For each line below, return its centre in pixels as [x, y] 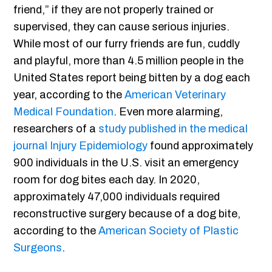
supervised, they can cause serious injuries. [122, 27]
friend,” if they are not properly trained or [114, 10]
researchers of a [56, 129]
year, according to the [69, 95]
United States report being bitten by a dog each [132, 78]
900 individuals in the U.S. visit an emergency [126, 163]
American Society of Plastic [169, 231]
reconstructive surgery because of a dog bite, [127, 214]
